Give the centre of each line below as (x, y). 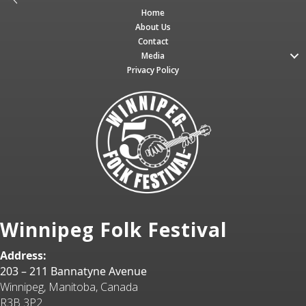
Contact (153, 41)
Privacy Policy (153, 70)
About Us (153, 27)
